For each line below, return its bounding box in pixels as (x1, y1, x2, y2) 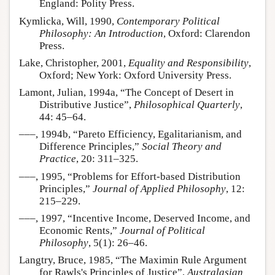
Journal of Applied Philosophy (93, 182, 226, 195)
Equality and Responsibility (128, 56, 249, 69)
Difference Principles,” (39, 141, 142, 153)
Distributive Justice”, (39, 99, 134, 111)
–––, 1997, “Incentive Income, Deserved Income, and (19, 212, 250, 224)
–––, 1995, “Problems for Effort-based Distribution (19, 170, 241, 182)
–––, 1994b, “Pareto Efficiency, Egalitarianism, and (19, 128, 242, 141)
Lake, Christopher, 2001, (19, 56, 128, 69)
